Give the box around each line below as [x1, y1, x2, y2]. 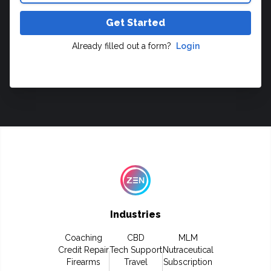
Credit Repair [57, 245, 109, 255]
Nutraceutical [162, 245, 214, 255]
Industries [110, 209, 161, 220]
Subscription [163, 257, 212, 267]
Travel [123, 257, 148, 267]
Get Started [106, 17, 165, 28]
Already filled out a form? [71, 41, 176, 51]
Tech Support [109, 245, 162, 255]
